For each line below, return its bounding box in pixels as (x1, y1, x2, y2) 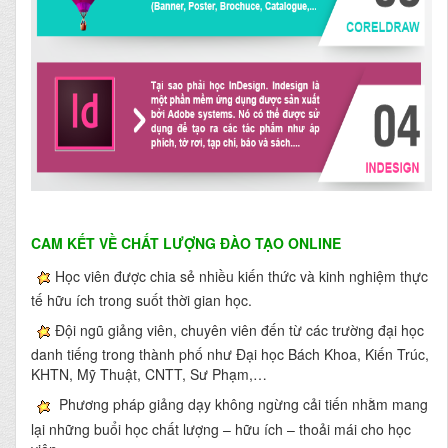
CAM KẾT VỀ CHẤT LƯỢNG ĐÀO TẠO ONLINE (31, 232, 341, 253)
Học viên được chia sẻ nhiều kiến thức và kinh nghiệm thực (55, 265, 428, 286)
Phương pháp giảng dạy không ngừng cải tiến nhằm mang (55, 394, 428, 415)
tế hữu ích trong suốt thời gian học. (31, 290, 252, 311)
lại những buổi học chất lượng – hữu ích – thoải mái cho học (31, 418, 411, 439)
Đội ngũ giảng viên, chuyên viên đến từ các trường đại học (55, 320, 424, 341)
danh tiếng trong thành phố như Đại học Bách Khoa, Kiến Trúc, (31, 344, 429, 365)
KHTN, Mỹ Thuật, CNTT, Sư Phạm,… (31, 364, 267, 385)
